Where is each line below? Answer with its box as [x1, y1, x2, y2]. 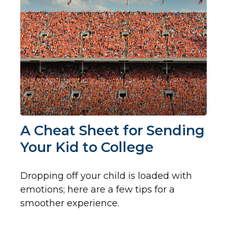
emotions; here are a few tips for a [20, 184, 175, 196]
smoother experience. [20, 198, 119, 209]
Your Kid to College [20, 139, 154, 156]
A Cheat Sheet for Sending [20, 122, 205, 139]
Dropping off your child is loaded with [20, 170, 192, 182]
